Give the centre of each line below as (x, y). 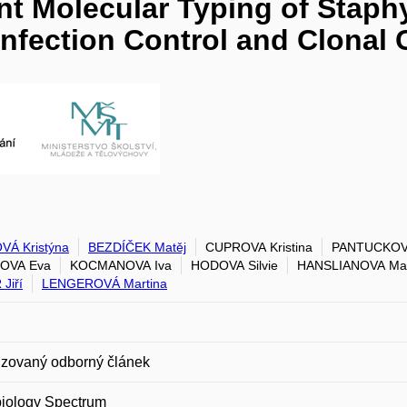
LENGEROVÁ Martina (104, 283)
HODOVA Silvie (234, 265)
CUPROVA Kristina (259, 247)
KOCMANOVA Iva (121, 265)
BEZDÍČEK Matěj (137, 247)
